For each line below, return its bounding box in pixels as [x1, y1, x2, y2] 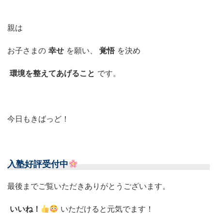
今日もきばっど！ [7, 113, 69, 124]
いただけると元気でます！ [61, 203, 154, 214]
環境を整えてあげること [9, 68, 95, 78]
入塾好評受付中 [7, 158, 68, 169]
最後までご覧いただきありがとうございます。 [7, 181, 170, 191]
